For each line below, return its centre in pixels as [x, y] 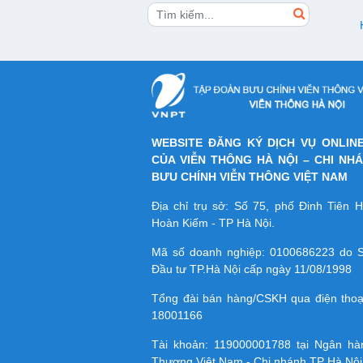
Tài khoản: [183, 345]
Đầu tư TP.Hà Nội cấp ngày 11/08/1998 [252, 269]
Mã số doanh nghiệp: [211, 252]
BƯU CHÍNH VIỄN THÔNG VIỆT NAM [250, 177]
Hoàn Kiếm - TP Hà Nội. [213, 223]
